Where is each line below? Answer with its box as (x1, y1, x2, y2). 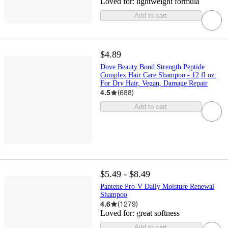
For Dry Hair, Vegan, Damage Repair (100, 79, 208, 88)
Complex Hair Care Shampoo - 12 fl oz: (100, 71, 216, 79)
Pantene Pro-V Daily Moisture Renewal (100, 183, 214, 191)
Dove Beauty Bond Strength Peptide (100, 63, 205, 71)
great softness (136, 209, 180, 218)
